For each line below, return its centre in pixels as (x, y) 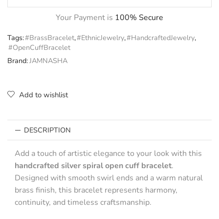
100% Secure (139, 18)
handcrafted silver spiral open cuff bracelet (93, 166)
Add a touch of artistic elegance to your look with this (108, 154)
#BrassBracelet (50, 38)
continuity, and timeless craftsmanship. (83, 203)
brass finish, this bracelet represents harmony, (96, 190)
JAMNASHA (48, 61)
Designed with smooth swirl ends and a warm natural (109, 178)
